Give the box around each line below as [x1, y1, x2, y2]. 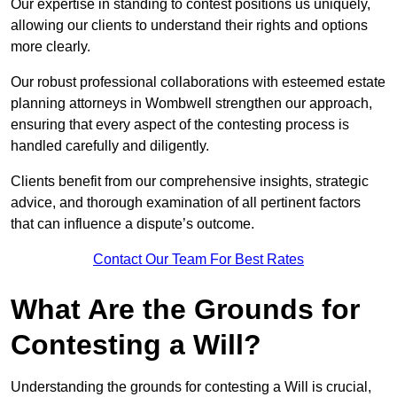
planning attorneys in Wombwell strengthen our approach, [11, 96, 372, 112]
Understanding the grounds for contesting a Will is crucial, [11, 379, 371, 395]
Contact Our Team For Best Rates [93, 252, 304, 268]
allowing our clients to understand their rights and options [11, 18, 368, 34]
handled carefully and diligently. [11, 138, 209, 154]
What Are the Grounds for [11, 293, 360, 326]
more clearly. [11, 39, 94, 55]
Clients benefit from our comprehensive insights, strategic [11, 174, 369, 190]
